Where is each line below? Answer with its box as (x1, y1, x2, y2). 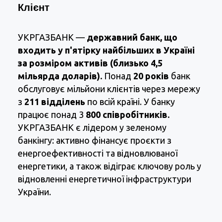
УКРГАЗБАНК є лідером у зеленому (18, 122, 166, 133)
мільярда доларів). (18, 71, 102, 81)
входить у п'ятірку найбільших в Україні (18, 45, 195, 55)
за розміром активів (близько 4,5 (18, 58, 163, 68)
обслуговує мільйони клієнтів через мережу (18, 84, 200, 94)
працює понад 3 (18, 110, 84, 120)
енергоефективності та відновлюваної (18, 148, 177, 159)
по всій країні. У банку (85, 97, 175, 107)
